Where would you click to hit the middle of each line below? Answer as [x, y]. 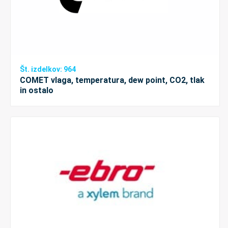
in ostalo [37, 91]
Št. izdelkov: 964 [48, 69]
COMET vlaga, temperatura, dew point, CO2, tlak [112, 80]
